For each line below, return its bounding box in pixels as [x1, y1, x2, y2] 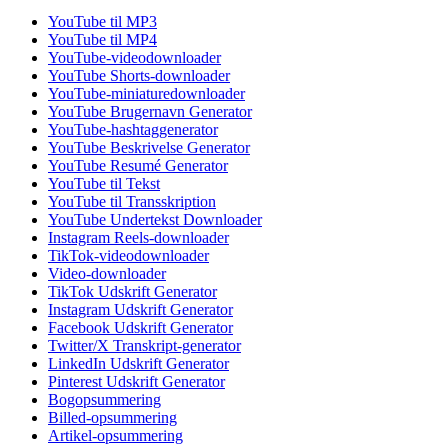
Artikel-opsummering [48, 427, 183, 445]
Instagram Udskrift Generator [48, 301, 233, 319]
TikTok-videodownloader [48, 247, 209, 265]
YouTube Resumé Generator [48, 157, 228, 175]
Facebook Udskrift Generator [48, 319, 233, 337]
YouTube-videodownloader [48, 49, 221, 67]
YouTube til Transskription [48, 193, 216, 211]
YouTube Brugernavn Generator [48, 103, 252, 121]
